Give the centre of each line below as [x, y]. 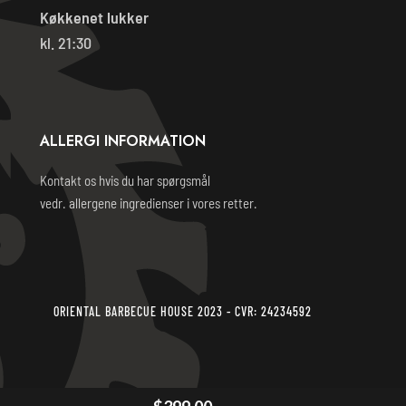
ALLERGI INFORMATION [123, 140]
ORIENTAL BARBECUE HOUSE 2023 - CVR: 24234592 [182, 311]
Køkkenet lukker [94, 17]
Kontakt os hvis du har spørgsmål [125, 180]
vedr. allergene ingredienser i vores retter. [149, 203]
